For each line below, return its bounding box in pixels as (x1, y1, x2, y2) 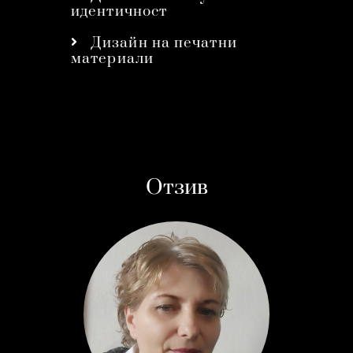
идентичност (71, 2, 168, 20)
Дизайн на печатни (91, 33, 237, 52)
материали (71, 49, 154, 68)
